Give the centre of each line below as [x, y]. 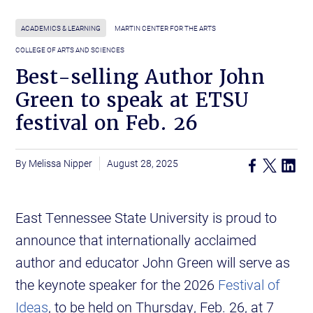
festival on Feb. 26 [107, 123]
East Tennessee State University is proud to [146, 218]
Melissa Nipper [61, 163]
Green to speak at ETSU [132, 100]
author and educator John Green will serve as [153, 262]
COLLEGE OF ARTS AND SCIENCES [70, 50]
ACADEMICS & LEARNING [61, 28]
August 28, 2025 [143, 163]
